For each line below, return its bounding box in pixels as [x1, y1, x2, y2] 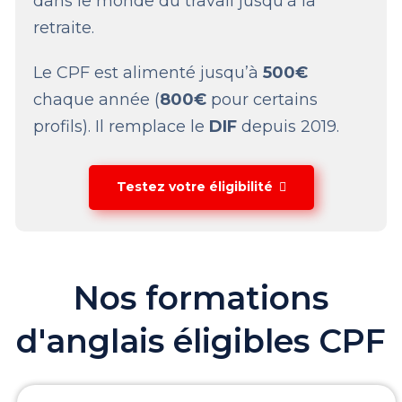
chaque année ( [33, 89, 161, 109]
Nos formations [74, 277, 328, 318]
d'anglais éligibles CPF [16, 320, 386, 361]
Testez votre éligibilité [116, 179, 273, 196]
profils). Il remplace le [33, 116, 210, 136]
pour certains [206, 89, 319, 109]
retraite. [33, 17, 95, 38]
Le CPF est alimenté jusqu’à [33, 62, 264, 83]
